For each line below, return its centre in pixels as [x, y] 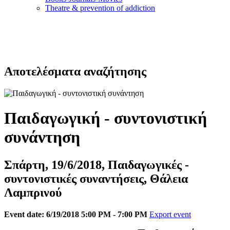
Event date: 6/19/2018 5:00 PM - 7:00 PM [76, 214]
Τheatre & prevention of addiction [100, 8]
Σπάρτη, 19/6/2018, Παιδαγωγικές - [97, 165]
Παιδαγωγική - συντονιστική [106, 118]
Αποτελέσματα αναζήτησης [75, 71]
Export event [170, 214]
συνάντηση [42, 137]
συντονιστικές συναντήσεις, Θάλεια [96, 178]
